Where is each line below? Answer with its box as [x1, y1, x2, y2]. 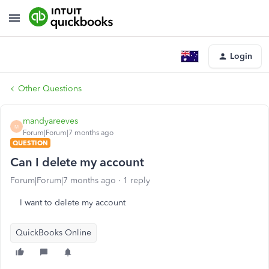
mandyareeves [23, 116, 78, 126]
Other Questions [18, 83, 82, 94]
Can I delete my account [10, 155, 144, 169]
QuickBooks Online [16, 228, 91, 238]
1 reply [123, 175, 150, 186]
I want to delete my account [20, 198, 125, 208]
